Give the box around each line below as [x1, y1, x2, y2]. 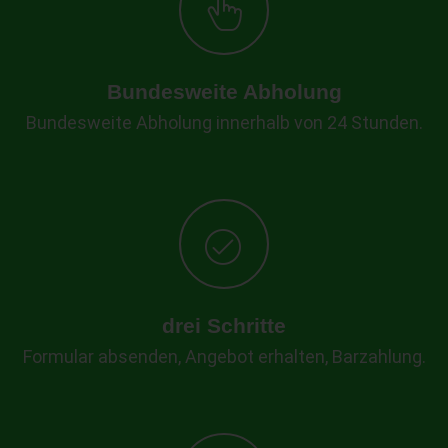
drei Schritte [162, 314, 286, 338]
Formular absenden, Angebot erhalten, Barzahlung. [22, 346, 426, 368]
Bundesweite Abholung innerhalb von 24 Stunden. [25, 112, 423, 134]
